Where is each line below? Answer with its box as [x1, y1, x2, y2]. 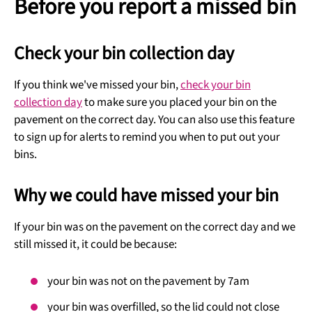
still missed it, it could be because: [14, 236, 177, 253]
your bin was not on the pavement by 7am [47, 273, 249, 290]
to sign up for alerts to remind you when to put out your [14, 129, 280, 146]
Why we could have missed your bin [14, 182, 279, 208]
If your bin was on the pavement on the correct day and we [14, 219, 295, 235]
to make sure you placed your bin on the [82, 94, 276, 111]
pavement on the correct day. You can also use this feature [14, 111, 295, 128]
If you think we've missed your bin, [14, 77, 180, 93]
